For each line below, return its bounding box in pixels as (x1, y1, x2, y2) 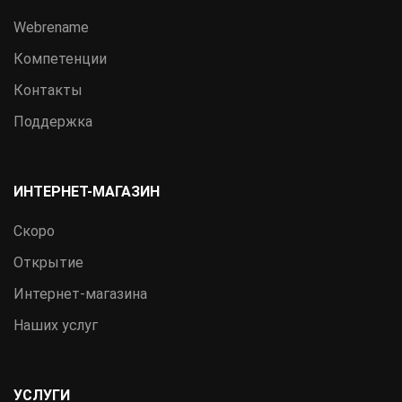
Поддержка (13, 113, 92, 131)
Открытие (13, 254, 83, 272)
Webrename (13, 19, 89, 37)
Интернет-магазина (13, 285, 147, 303)
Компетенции (13, 50, 107, 68)
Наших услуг (13, 317, 98, 335)
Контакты (13, 82, 83, 100)
